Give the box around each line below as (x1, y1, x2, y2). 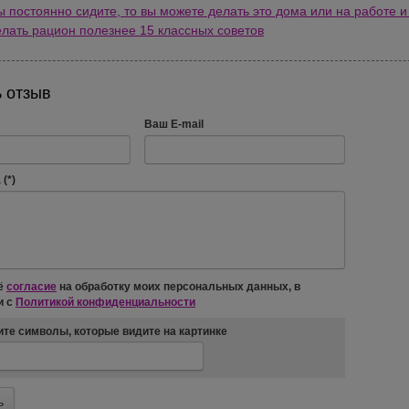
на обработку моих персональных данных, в (57, 280, 300, 294)
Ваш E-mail (144, 118, 204, 131)
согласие (6, 280, 57, 294)
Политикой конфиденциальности (16, 295, 195, 309)
